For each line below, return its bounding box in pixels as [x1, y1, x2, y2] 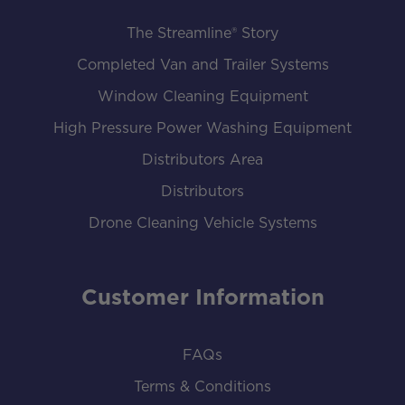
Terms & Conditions [134, 379, 271, 394]
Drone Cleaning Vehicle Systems [88, 215, 317, 231]
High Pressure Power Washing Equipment [53, 120, 352, 136]
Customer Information [80, 287, 325, 309]
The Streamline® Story [127, 25, 278, 41]
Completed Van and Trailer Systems [76, 57, 329, 72]
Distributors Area [142, 152, 263, 167]
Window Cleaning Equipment [97, 89, 308, 104]
